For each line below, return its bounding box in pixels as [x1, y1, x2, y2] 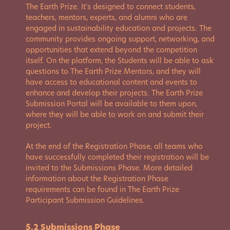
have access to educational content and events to [26, 77, 197, 87]
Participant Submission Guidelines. [26, 195, 145, 205]
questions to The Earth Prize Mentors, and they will [26, 66, 201, 76]
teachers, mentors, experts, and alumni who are [26, 12, 187, 23]
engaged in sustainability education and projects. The [26, 23, 212, 33]
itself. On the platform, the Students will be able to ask [26, 55, 214, 66]
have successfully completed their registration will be [26, 152, 209, 162]
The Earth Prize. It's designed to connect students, [26, 2, 196, 12]
